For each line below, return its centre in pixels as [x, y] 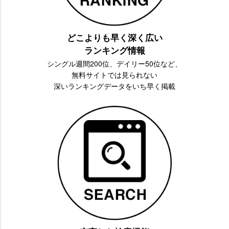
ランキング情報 [114, 50]
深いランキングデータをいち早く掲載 [114, 86]
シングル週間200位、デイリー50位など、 [114, 63]
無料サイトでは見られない [114, 74]
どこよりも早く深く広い [114, 37]
